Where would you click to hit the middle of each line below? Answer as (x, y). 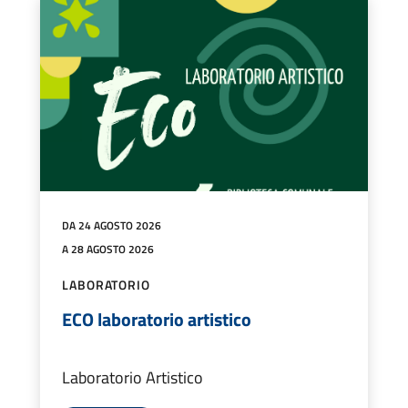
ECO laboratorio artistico (157, 320)
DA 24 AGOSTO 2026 (112, 226)
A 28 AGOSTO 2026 (108, 250)
